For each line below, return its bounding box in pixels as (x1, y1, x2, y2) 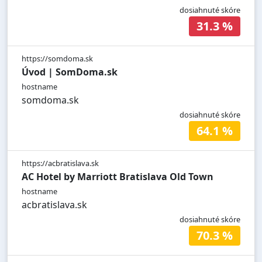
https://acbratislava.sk (22, 158, 99, 169)
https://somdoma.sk (22, 53, 93, 64)
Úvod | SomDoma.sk (22, 65, 118, 79)
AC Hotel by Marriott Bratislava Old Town (22, 170, 213, 184)
